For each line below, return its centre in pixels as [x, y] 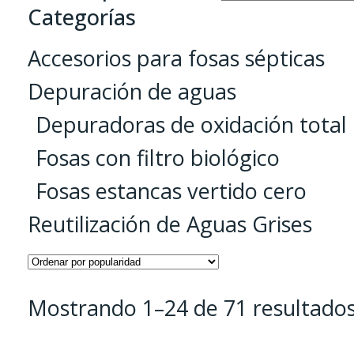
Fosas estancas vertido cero [171, 190]
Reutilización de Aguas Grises [170, 224]
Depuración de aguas [132, 91]
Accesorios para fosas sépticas [177, 58]
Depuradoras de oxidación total [192, 124]
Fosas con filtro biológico [158, 157]
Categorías [82, 17]
